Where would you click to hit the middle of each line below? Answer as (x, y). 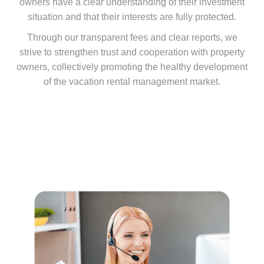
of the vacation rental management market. (132, 81)
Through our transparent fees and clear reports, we (132, 37)
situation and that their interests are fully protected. (132, 16)
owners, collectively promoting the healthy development (132, 67)
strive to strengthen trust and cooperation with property (132, 52)
